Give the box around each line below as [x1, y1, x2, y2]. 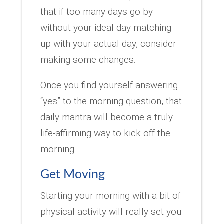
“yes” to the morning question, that [40, 95, 182, 107]
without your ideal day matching [40, 21, 171, 33]
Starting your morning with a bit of [40, 189, 181, 201]
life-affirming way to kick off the [40, 127, 170, 139]
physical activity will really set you [40, 205, 181, 217]
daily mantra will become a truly [40, 111, 173, 123]
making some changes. [40, 53, 136, 65]
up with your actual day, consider [40, 37, 176, 49]
